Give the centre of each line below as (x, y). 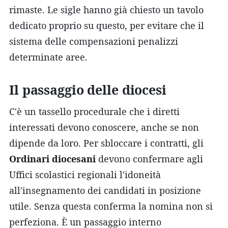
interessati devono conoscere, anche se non (104, 127)
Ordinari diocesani (52, 159)
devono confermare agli (149, 159)
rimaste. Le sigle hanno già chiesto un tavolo (106, 9)
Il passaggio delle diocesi (88, 89)
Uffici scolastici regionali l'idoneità (85, 174)
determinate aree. (48, 57)
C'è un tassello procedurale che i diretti (94, 111)
